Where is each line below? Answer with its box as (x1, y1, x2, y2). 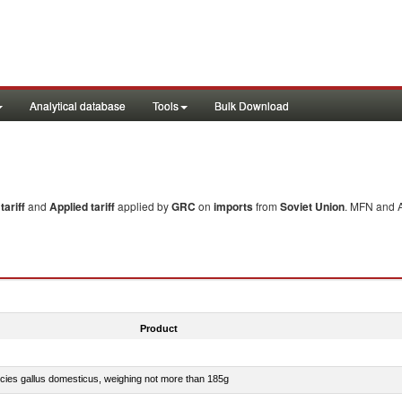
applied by (118, 198, 171, 214)
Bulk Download (214, 98, 289, 113)
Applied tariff (49, 198, 118, 214)
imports (214, 198, 253, 214)
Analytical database (30, 98, 126, 113)
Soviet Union (280, 198, 345, 214)
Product (139, 322, 178, 334)
